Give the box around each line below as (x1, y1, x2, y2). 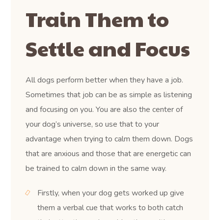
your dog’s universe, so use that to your (26, 119, 160, 130)
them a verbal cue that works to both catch (37, 202, 184, 214)
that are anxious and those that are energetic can (26, 148, 192, 160)
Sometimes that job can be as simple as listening (26, 89, 192, 101)
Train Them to (26, 4, 169, 33)
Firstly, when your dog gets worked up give (37, 188, 185, 199)
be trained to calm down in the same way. (26, 163, 167, 174)
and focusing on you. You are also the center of (26, 104, 183, 115)
